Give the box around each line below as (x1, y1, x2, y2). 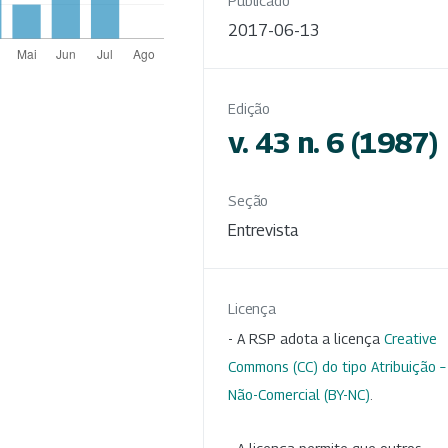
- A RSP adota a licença (228, 330, 384, 348)
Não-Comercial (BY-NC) (228, 386, 370, 404)
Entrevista (228, 221, 298, 241)
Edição (228, 100, 271, 118)
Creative (384, 330, 437, 348)
